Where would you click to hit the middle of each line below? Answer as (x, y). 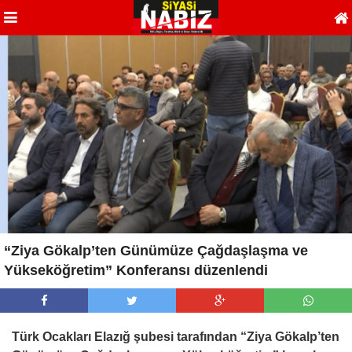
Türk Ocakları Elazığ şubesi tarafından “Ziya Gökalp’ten (176, 336)
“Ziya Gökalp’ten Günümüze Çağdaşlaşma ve (156, 250)
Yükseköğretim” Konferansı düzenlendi (136, 270)
